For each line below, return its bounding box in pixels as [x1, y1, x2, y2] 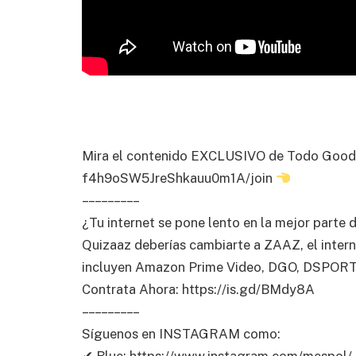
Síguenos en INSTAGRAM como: [82, 325, 281, 342]
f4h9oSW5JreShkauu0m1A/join [82, 169, 276, 186]
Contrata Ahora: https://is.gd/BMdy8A [82, 281, 315, 297]
